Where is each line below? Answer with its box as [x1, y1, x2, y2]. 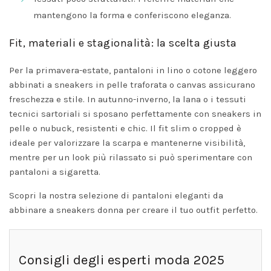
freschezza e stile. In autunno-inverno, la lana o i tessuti [9, 93, 246, 105]
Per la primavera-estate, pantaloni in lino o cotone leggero [9, 64, 257, 76]
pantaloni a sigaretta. [9, 166, 100, 177]
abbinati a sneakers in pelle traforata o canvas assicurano [9, 79, 255, 90]
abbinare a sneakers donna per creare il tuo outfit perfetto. [9, 204, 258, 215]
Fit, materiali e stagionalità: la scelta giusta [9, 36, 237, 50]
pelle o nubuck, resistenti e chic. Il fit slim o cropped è [9, 122, 241, 134]
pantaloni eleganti [132, 189, 211, 201]
